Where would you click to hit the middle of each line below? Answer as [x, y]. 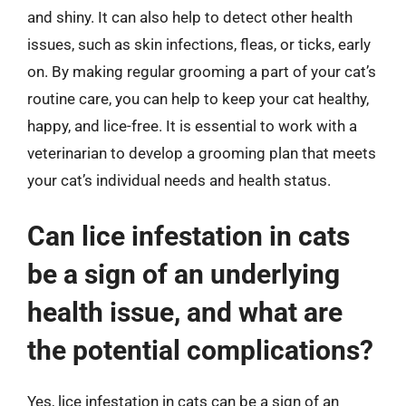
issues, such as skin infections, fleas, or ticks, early [199, 44]
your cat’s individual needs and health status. [179, 180]
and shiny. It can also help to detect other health [190, 17]
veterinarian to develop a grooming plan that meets [202, 153]
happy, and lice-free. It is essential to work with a [192, 126]
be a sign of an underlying [184, 274]
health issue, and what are [185, 312]
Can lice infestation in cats [188, 236]
